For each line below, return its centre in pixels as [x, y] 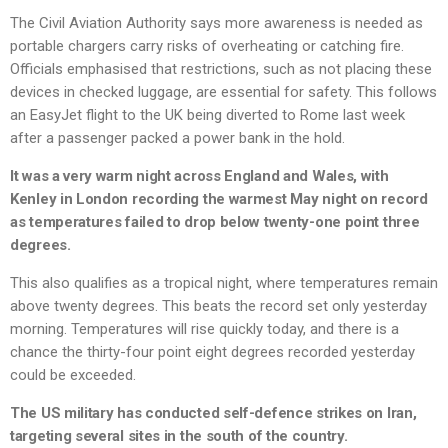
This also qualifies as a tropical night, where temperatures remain [224, 283]
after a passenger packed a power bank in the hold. [177, 138]
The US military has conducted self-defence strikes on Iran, [213, 413]
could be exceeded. [73, 375]
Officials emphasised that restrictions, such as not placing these [221, 69]
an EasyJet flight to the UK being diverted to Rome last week [207, 115]
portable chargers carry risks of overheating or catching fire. [207, 46]
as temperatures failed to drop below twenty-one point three [215, 222]
